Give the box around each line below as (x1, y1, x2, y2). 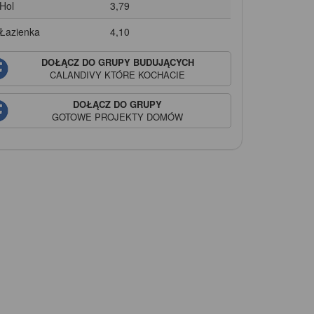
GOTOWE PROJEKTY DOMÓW (52, 109, 184, 123)
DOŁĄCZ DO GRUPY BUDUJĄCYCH (41, 55, 194, 69)
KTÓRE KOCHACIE (102, 67, 186, 81)
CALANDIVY (50, 67, 102, 81)
